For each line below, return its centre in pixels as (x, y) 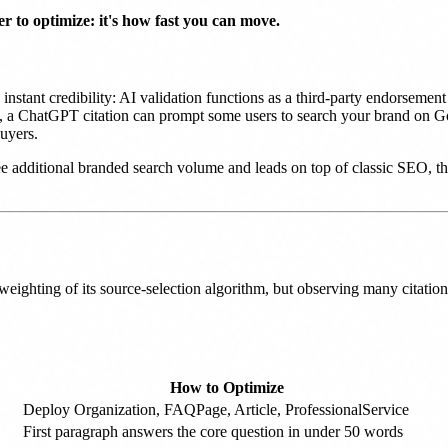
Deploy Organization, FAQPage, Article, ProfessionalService (216, 409)
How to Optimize (226, 387)
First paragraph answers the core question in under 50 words (213, 431)
